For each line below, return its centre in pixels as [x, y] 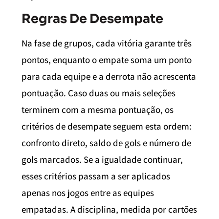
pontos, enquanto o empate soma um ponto [107, 60]
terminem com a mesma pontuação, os [98, 110]
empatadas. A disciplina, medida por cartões [109, 209]
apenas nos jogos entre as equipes [88, 193]
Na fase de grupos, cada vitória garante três [107, 43]
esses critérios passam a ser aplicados [96, 176]
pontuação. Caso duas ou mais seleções [99, 93]
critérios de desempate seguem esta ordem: [107, 126]
